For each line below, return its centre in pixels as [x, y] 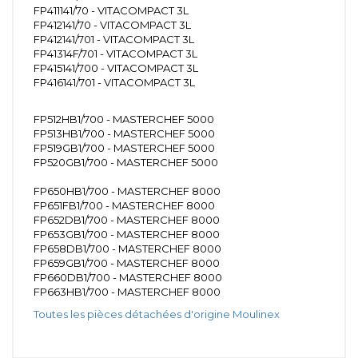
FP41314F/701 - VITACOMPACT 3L [115, 53]
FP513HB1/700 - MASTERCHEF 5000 [124, 133]
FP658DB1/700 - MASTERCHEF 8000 [127, 248]
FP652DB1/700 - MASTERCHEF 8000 [127, 219]
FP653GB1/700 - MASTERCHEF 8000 [127, 234]
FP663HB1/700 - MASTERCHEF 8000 [127, 291]
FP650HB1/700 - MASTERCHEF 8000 [127, 191]
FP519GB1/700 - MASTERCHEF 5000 [124, 147]
